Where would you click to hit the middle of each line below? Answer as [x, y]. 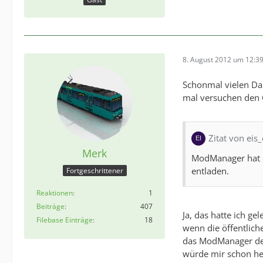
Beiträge [50, 207]
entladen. [210, 171]
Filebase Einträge [65, 220]
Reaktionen [55, 193]
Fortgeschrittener [95, 171]
